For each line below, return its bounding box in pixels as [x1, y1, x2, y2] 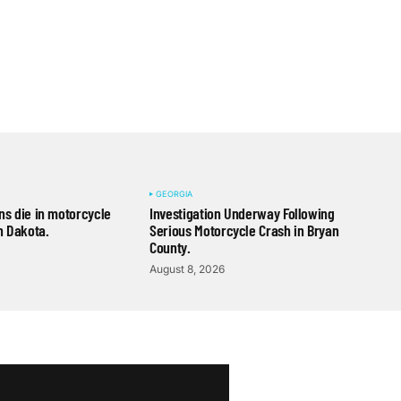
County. [149, 237, 191, 257]
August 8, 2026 [149, 262, 226, 276]
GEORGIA [156, 189, 193, 199]
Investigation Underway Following [149, 203, 335, 223]
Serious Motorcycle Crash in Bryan [149, 220, 339, 240]
